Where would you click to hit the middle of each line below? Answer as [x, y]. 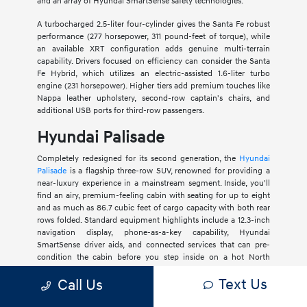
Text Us [243, 284]
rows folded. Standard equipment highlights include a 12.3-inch [153, 221]
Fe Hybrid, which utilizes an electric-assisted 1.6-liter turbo [153, 74]
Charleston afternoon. [76, 270]
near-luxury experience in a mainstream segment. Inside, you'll [153, 184]
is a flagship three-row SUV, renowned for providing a [168, 171]
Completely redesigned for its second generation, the [138, 159]
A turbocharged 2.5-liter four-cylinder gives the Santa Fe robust [153, 25]
